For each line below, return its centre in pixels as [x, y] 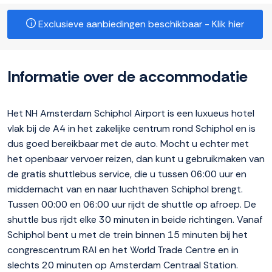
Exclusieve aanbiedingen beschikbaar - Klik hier [140, 24]
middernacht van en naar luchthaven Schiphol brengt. [125, 189]
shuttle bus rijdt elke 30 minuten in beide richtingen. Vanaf [135, 220]
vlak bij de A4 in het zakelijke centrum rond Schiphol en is [131, 129]
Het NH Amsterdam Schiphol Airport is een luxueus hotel [131, 114]
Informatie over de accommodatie [127, 77]
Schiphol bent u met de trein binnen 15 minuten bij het [127, 235]
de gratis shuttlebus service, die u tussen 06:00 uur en [127, 174]
